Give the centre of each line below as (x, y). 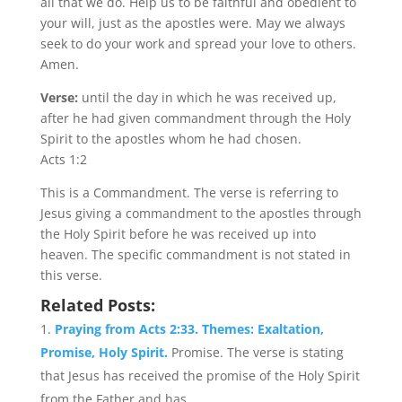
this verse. (71, 275)
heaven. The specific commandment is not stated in (195, 254)
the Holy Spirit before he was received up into (178, 234)
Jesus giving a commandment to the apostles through (201, 213)
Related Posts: (97, 305)
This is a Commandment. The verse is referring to (189, 192)
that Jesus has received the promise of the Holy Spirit (200, 376)
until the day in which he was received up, (209, 97)
